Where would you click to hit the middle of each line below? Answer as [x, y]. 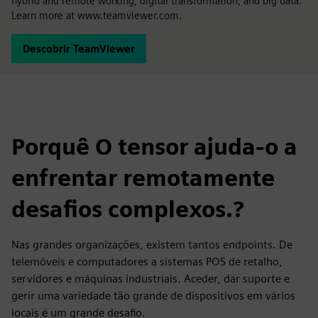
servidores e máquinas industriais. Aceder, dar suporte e [150, 279]
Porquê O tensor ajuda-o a [154, 147]
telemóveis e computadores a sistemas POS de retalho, [147, 262]
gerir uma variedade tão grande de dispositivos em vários [153, 296]
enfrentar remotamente [143, 178]
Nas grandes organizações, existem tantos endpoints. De [152, 245]
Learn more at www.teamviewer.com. [97, 15]
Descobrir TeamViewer [79, 49]
